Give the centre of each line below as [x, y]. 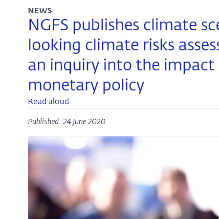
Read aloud [48, 102]
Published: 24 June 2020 [66, 122]
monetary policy [86, 86]
